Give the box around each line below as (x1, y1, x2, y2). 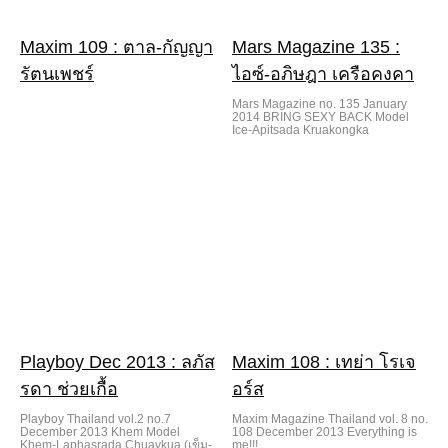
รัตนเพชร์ (20, 63, 94, 84)
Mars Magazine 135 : (232, 36, 400, 57)
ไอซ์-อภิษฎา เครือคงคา (232, 63, 414, 84)
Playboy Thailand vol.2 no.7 (20, 411, 171, 426)
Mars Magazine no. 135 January (232, 96, 407, 111)
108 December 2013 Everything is (232, 424, 417, 439)
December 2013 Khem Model (20, 424, 180, 439)
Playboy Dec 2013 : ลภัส (20, 351, 215, 372)
